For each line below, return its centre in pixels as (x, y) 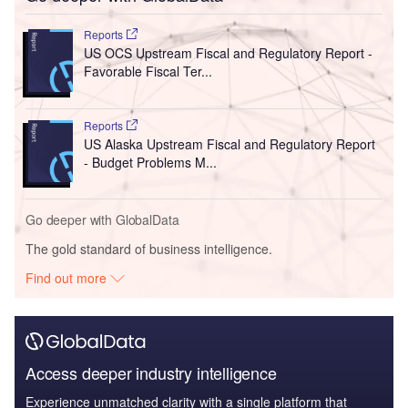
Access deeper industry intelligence (151, 373)
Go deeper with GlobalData (102, 220)
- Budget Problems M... (150, 162)
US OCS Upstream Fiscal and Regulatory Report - (228, 52)
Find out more (68, 278)
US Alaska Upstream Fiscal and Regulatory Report (229, 143)
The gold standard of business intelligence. (149, 249)
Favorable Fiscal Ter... (148, 71)
